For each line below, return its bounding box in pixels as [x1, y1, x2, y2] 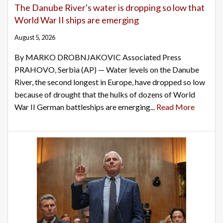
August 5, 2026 [14, 33, 55, 42]
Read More [156, 102, 195, 112]
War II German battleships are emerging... [14, 102, 156, 112]
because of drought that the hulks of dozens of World [14, 90, 195, 100]
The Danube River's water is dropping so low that [14, 2, 205, 13]
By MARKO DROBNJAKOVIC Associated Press [14, 52, 181, 62]
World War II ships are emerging [14, 14, 139, 26]
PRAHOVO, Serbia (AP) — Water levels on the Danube [14, 65, 199, 75]
